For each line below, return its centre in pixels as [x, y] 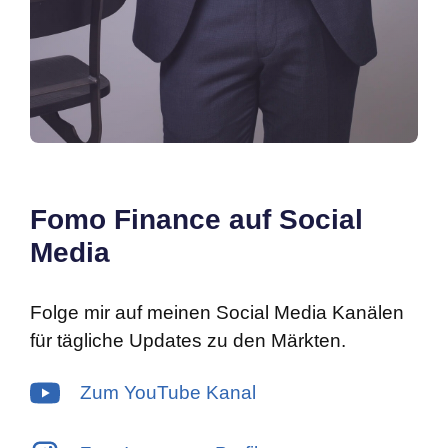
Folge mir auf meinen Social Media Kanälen [217, 312]
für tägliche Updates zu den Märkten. [188, 340]
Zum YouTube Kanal [168, 392]
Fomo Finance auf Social [196, 219]
